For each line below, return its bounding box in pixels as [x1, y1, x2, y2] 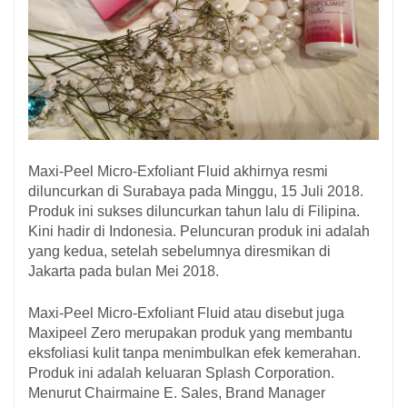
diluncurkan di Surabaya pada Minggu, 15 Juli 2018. [28, 184, 363, 199]
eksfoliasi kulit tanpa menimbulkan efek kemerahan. [28, 345, 361, 361]
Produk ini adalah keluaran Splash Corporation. [28, 365, 334, 381]
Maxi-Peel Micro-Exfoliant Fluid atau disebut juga [28, 305, 344, 321]
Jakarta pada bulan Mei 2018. [28, 263, 219, 279]
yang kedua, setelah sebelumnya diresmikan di [28, 243, 331, 259]
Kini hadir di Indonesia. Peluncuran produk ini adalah [28, 223, 370, 239]
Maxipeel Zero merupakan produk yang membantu [28, 325, 352, 341]
